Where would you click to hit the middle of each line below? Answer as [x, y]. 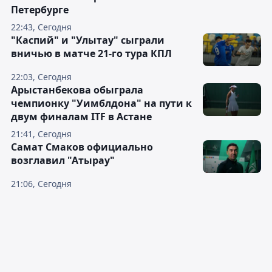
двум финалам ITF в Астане [81, 117]
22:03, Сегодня [41, 77]
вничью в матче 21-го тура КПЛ [91, 54]
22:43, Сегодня [41, 27]
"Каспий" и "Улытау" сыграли [88, 40]
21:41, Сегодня [41, 134]
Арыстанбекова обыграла [77, 90]
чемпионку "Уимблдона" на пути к [101, 104]
